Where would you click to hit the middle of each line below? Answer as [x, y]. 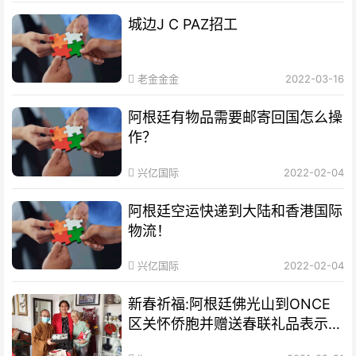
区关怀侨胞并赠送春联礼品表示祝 [236, 323]
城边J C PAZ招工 [183, 25]
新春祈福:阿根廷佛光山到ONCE [230, 304]
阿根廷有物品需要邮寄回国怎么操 [236, 118]
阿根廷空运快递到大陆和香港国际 [236, 211]
